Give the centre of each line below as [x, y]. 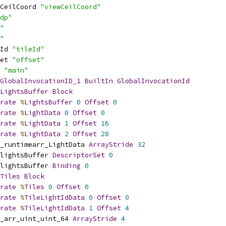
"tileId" [28, 49]
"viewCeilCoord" [71, 7]
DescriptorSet [79, 155]
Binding [67, 166]
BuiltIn [99, 81]
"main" [16, 70]
